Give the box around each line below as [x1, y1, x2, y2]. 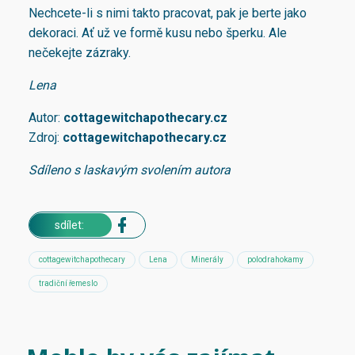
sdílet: [55, 219, 86, 232]
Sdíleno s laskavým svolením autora [29, 162, 231, 178]
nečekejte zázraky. [29, 45, 131, 61]
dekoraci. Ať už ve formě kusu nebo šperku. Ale [29, 25, 287, 41]
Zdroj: [29, 130, 63, 146]
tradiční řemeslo [39, 279, 97, 288]
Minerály [191, 255, 223, 265]
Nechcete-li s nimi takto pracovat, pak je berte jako [29, 6, 307, 21]
